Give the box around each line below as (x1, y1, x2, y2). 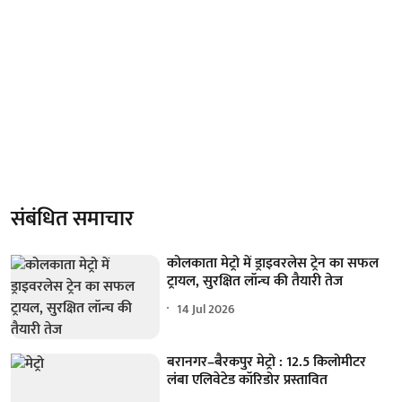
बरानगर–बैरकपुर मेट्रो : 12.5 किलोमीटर (167, 349, 367, 374)
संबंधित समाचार (11, 201, 134, 237)
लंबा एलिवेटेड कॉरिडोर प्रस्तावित (167, 367, 328, 392)
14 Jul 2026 (177, 298, 236, 319)
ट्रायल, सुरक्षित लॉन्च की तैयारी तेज (167, 269, 344, 293)
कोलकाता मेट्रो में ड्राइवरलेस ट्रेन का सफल (167, 251, 380, 275)
